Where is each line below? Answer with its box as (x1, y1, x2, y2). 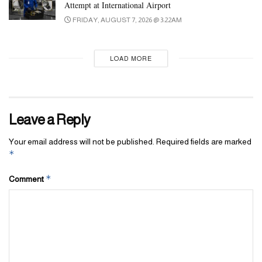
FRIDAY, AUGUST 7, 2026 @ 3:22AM (71, 15, 182, 24)
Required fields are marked (156, 136, 251, 146)
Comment (9, 174, 46, 184)
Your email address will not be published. (9, 136, 154, 146)
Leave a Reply (9, 111, 91, 127)
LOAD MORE (109, 54, 152, 62)
